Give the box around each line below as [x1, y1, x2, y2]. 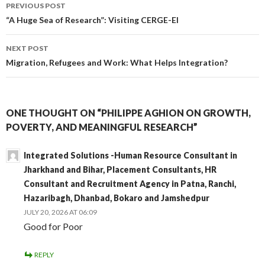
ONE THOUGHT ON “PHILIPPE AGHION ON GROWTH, [6, 107, 251, 119]
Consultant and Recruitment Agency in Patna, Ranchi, [24, 179, 236, 189]
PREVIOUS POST [6, 1, 66, 11]
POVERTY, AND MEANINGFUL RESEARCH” [6, 121, 198, 133]
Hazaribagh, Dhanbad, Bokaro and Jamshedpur [24, 193, 209, 203]
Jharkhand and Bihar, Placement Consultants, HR [24, 164, 216, 175]
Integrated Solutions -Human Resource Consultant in [24, 150, 237, 161]
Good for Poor [24, 221, 83, 232]
